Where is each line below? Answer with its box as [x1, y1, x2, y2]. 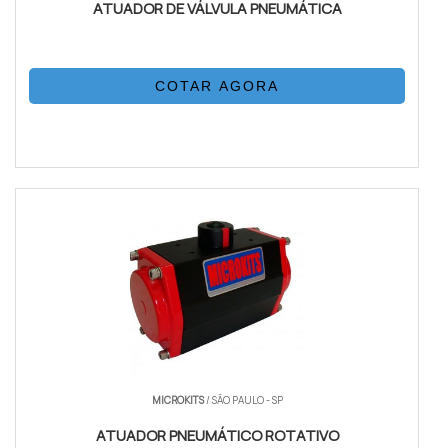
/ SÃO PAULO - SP [205, 393, 283, 408]
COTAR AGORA [155, 78, 280, 95]
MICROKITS [151, 393, 206, 408]
